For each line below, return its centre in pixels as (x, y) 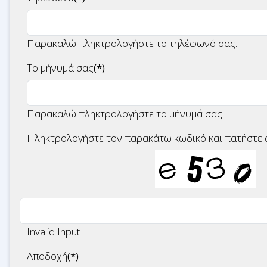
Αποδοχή (47, 256)
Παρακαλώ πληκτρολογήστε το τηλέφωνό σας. (132, 43)
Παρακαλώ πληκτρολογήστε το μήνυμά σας (125, 114)
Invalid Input (53, 232)
